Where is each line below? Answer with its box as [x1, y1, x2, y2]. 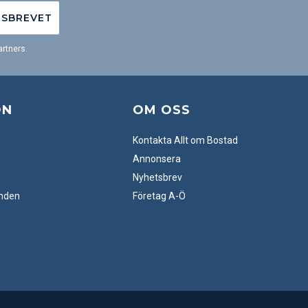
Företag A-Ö [133, 190, 186, 201]
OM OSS [133, 102, 190, 118]
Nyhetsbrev [133, 172, 182, 183]
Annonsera [133, 153, 181, 164]
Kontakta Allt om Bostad [133, 135, 238, 146]
